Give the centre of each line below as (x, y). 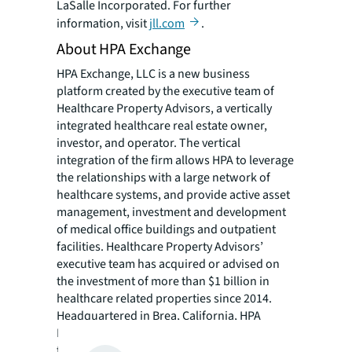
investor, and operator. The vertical (148, 143)
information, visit (103, 23)
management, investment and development (171, 212)
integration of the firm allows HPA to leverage (175, 160)
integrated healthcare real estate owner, (162, 125)
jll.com (167, 23)
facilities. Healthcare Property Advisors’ (160, 246)
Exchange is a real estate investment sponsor (174, 333)
